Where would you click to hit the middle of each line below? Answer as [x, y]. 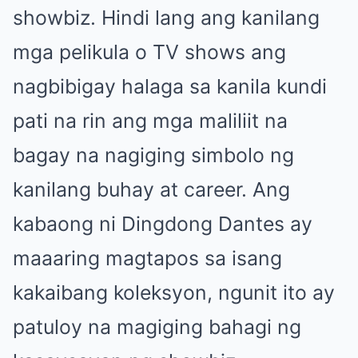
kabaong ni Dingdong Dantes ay [163, 223]
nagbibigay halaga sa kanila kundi [170, 86]
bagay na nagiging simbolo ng [153, 155]
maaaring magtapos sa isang [147, 258]
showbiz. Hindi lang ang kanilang [166, 17]
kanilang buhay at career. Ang [151, 189]
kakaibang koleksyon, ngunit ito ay [174, 292]
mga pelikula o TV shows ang [149, 52]
